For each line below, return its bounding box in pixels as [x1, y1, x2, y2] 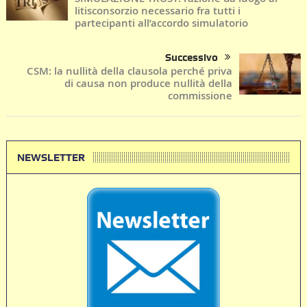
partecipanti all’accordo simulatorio [74, 15, 248, 30]
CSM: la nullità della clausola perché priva [27, 63, 233, 78]
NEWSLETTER [16, 151, 85, 164]
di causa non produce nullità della [64, 75, 233, 90]
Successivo [165, 51, 219, 64]
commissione [168, 88, 233, 103]
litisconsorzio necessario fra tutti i [74, 3, 241, 18]
